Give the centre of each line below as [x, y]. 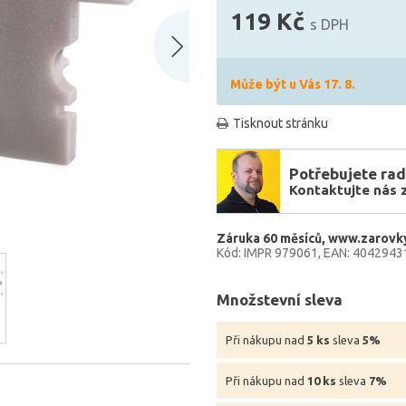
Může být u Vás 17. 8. [293, 84]
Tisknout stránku [280, 123]
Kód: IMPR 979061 [267, 253]
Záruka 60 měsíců [269, 238]
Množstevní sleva [280, 300]
